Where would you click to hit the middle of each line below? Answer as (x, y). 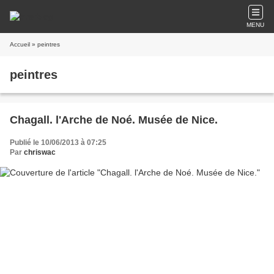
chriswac (40, 152)
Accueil (20, 44)
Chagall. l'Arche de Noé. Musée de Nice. (114, 120)
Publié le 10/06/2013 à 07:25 (58, 143)
